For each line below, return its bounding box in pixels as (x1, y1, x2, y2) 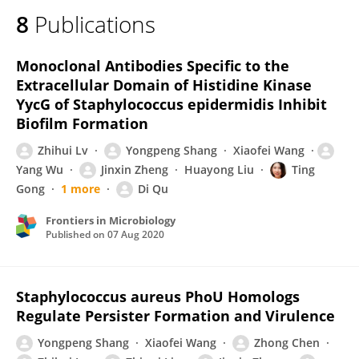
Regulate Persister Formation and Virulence (16, 306, 335, 325)
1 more (61, 181, 100, 196)
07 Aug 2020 (107, 228, 164, 241)
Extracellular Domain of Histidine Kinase (16, 75, 312, 95)
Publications (34, 9, 155, 39)
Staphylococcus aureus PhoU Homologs (16, 287, 300, 306)
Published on (46, 228, 107, 241)
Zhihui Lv (38, 143, 88, 158)
